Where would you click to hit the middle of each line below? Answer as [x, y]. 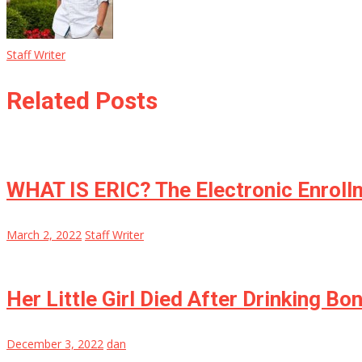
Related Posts [82, 100]
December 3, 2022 [55, 344]
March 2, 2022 [44, 235]
